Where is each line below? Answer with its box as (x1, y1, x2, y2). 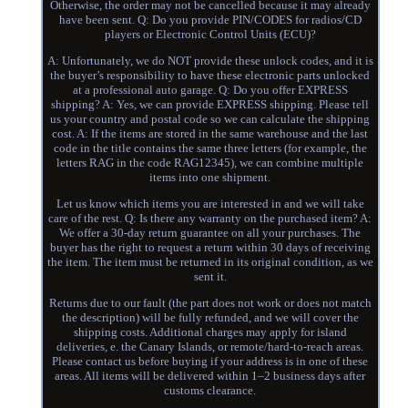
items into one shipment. (149, 170, 271, 185)
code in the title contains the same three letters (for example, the (53, 141, 367, 156)
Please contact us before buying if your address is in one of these (52, 354, 369, 369)
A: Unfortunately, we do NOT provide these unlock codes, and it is (46, 54, 373, 68)
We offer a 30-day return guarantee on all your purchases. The (59, 226, 362, 240)
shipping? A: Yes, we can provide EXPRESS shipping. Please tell (51, 97, 370, 112)
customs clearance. (164, 383, 257, 398)
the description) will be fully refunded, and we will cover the (61, 311, 359, 325)
